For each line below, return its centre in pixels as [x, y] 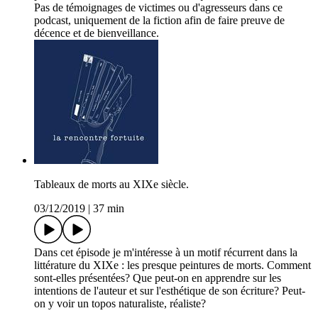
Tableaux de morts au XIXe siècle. [111, 185]
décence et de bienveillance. [97, 33]
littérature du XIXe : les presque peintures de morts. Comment [172, 265]
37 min [109, 209]
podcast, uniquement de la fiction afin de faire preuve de [159, 21]
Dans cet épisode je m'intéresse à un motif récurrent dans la [166, 253]
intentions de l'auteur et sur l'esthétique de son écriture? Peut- [170, 291]
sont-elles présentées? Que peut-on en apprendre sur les [158, 278]
